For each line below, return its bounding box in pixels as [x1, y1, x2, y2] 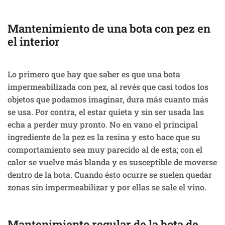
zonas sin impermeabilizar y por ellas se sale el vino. [8, 182, 206, 193]
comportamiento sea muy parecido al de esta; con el [8, 144, 202, 155]
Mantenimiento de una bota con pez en [8, 21, 210, 36]
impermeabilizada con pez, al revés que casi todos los [8, 81, 208, 92]
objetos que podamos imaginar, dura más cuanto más [8, 94, 208, 105]
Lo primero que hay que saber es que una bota [8, 69, 180, 80]
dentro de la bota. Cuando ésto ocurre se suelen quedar [8, 169, 212, 180]
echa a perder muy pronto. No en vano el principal [8, 119, 198, 130]
